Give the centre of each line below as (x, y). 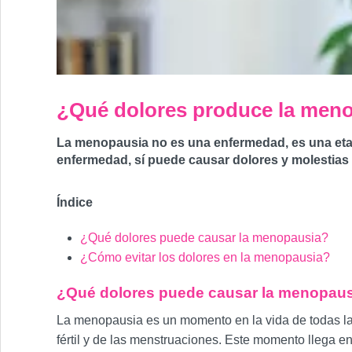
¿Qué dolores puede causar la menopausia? (204, 238)
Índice (75, 202)
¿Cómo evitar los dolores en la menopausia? (205, 257)
